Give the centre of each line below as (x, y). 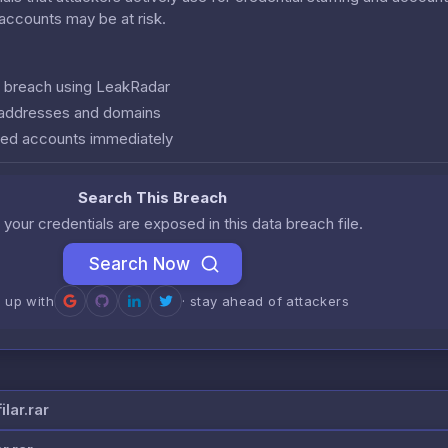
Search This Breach (152, 197)
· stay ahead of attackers (265, 300)
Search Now (139, 263)
